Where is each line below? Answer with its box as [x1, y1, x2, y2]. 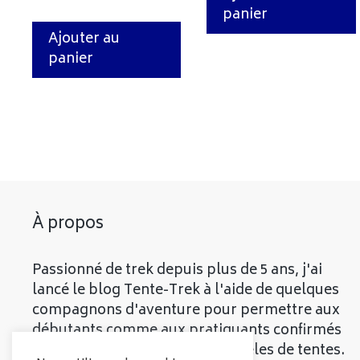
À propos [32, 210, 104, 239]
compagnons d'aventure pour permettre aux [32, 298, 340, 323]
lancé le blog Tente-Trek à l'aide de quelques [32, 278, 339, 303]
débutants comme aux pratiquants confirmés [32, 318, 342, 343]
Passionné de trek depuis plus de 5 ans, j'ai [32, 258, 322, 283]
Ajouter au [48, 27, 120, 51]
